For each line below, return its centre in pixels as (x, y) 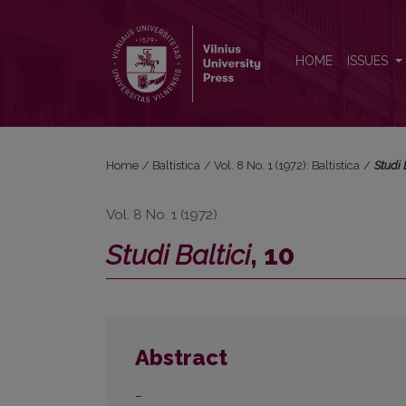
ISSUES (369, 61)
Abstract (181, 358)
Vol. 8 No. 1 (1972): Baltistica (287, 165)
